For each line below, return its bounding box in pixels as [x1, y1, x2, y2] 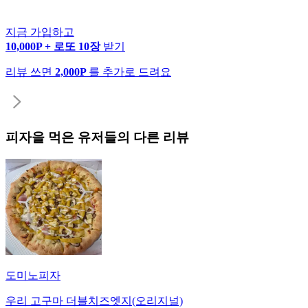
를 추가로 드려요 [89, 65, 171, 78]
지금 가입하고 [5, 25, 74, 38]
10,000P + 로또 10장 [5, 40, 103, 52]
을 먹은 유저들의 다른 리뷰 [32, 129, 189, 144]
